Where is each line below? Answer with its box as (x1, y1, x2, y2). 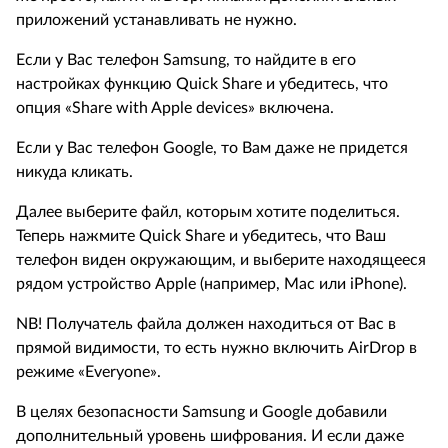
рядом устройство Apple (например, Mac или (16, 276, 350, 292)
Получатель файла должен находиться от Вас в (42, 316, 396, 332)
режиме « (16, 364, 85, 380)
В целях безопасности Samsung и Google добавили (16, 404, 387, 420)
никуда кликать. (16, 164, 133, 180)
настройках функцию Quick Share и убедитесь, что (16, 76, 388, 92)
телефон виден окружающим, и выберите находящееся (16, 252, 426, 268)
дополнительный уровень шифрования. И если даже (16, 428, 404, 444)
